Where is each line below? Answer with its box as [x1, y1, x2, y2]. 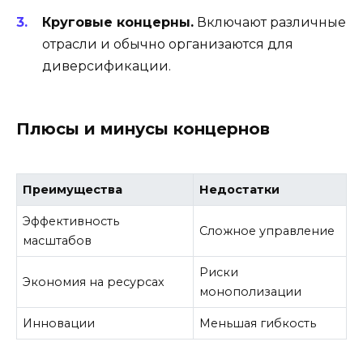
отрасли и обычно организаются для [42, 36, 293, 52]
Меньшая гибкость [199, 315, 317, 331]
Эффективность [23, 213, 120, 228]
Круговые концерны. [42, 14, 194, 30]
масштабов [23, 233, 92, 248]
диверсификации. [42, 58, 171, 74]
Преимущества [23, 181, 123, 197]
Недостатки [199, 181, 280, 197]
